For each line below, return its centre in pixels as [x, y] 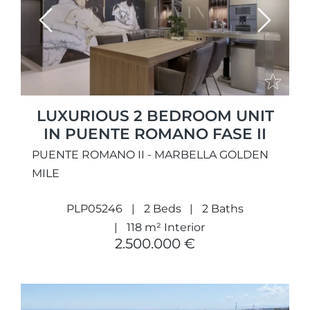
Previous [69, 28]
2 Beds [162, 208]
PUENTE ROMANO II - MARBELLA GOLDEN [150, 154]
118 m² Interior [165, 227]
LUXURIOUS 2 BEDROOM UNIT [155, 115]
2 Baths [223, 208]
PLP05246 [94, 208]
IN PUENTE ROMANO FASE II [155, 133]
